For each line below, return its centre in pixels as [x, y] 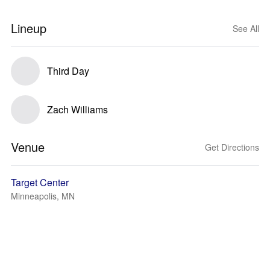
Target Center [40, 182]
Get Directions [232, 147]
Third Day [68, 71]
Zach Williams [77, 109]
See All [246, 28]
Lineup [29, 28]
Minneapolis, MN [43, 196]
